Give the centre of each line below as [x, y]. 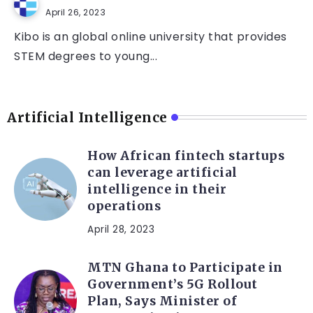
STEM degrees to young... [86, 57]
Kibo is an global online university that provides [151, 37]
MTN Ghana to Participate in [185, 268]
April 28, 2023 [121, 230]
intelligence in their [157, 190]
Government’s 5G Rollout [173, 285]
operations [126, 206]
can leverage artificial [162, 173]
